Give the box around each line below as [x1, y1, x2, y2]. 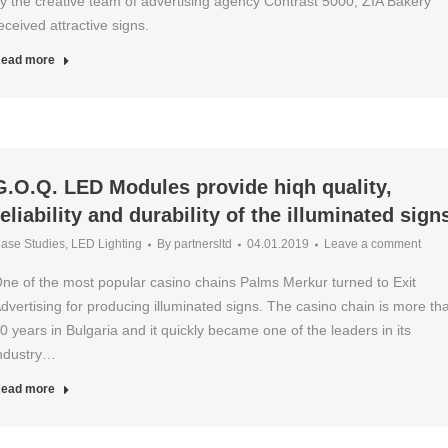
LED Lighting [70, 237, 142, 251]
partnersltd [173, 237, 232, 251]
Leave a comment [323, 237, 421, 251]
